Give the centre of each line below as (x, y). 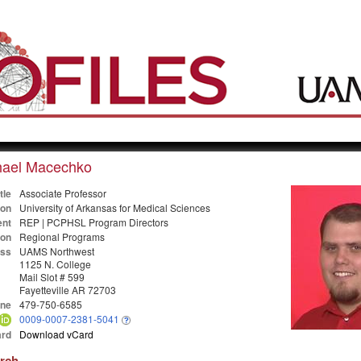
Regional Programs (62, 236)
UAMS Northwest (56, 251)
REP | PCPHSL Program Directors (93, 222)
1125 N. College (55, 263)
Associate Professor (62, 193)
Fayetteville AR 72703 (67, 289)
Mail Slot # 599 (52, 276)
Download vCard (56, 334)
